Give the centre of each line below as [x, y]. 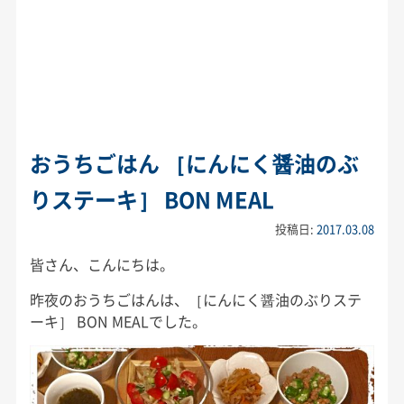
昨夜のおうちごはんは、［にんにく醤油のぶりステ [195, 300]
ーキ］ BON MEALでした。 [118, 321]
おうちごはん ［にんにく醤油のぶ [194, 164]
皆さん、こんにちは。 [101, 265]
